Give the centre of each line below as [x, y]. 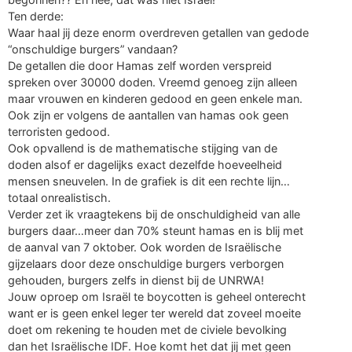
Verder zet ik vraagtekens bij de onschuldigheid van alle [154, 214]
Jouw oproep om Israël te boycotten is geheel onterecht [157, 297]
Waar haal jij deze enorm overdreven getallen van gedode [158, 33]
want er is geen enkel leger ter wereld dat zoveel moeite [154, 313]
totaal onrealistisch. [59, 198]
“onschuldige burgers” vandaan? [93, 49]
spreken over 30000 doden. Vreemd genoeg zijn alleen [152, 82]
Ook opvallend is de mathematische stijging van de [143, 148]
